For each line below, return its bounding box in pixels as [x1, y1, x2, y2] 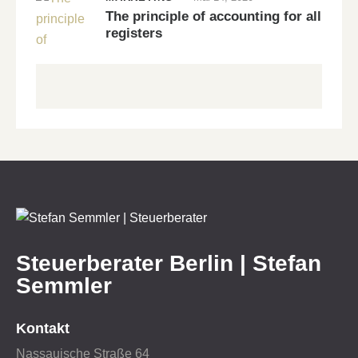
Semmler [16, 273, 112, 299]
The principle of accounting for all [105, 8, 321, 24]
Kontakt [16, 320, 70, 336]
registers [105, 25, 162, 41]
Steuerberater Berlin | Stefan [16, 251, 321, 276]
